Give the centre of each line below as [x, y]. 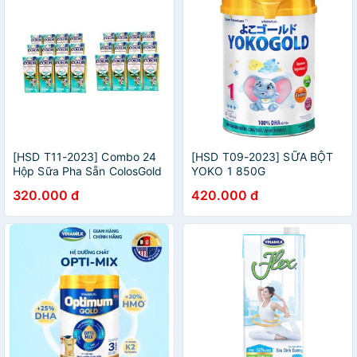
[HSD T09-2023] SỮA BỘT [263, 157]
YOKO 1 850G [229, 171]
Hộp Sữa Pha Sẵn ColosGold [88, 171]
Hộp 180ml [41, 185]
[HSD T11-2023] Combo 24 [85, 157]
